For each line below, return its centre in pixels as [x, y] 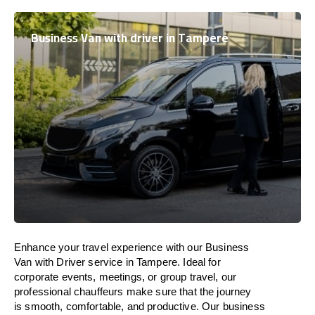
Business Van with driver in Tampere [130, 38]
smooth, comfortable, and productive [110, 306]
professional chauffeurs [70, 291]
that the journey [216, 291]
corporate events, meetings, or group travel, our [126, 277]
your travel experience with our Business [153, 247]
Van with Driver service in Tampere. [99, 262]
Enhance [35, 247]
